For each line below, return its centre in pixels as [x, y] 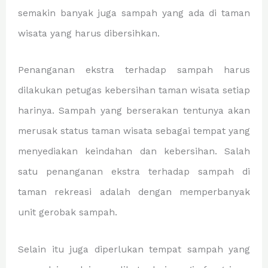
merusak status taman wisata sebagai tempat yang [134, 131]
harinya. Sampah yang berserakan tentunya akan [134, 111]
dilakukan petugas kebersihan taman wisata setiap [134, 91]
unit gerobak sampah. [68, 213]
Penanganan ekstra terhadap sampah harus [134, 70]
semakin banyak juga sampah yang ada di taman [134, 13]
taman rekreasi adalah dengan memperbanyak [134, 192]
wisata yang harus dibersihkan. [89, 34]
